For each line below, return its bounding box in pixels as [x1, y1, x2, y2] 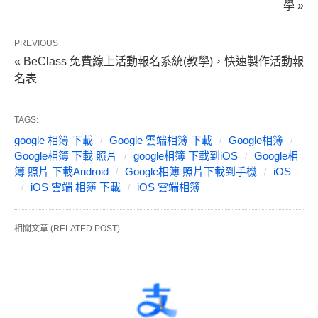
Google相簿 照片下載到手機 [125, 165, 257, 178]
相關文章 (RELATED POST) [14, 224, 120, 234]
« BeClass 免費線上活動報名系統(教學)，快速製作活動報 [14, 55, 304, 68]
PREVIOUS [14, 38, 58, 49]
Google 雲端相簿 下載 [109, 134, 212, 147]
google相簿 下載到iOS [133, 150, 238, 163]
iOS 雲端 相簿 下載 [31, 181, 121, 194]
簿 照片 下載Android [14, 165, 109, 178]
